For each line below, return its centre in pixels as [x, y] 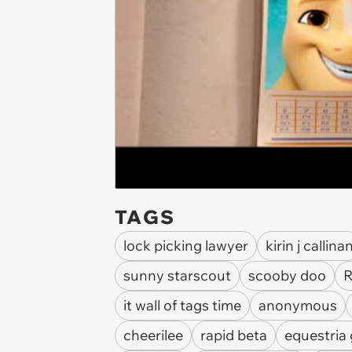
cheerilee [153, 335]
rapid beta [234, 335]
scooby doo [287, 275]
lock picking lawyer [186, 246]
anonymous [298, 305]
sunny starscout [177, 275]
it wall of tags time [182, 305]
